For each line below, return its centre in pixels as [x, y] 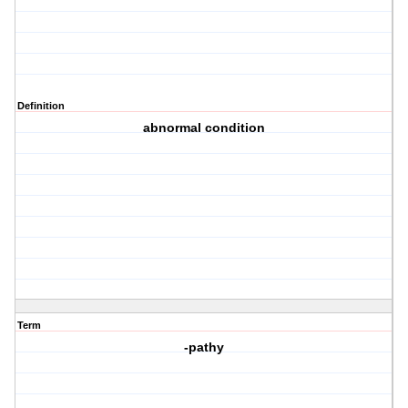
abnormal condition [204, 128]
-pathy [204, 347]
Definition [41, 106]
